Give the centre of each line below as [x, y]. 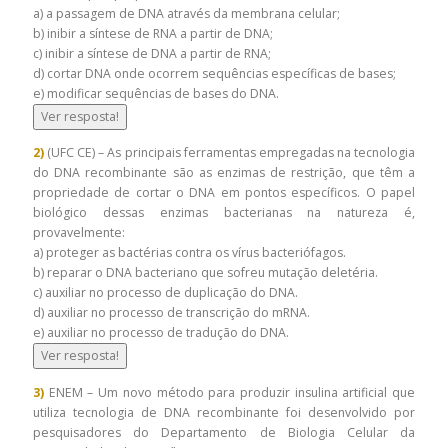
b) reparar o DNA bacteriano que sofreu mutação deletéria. [207, 273]
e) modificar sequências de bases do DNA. [156, 94]
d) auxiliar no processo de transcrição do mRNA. [173, 313]
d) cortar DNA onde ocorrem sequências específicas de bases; [214, 74]
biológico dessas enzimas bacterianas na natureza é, [224, 213]
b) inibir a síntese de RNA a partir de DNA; [153, 34]
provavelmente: [80, 233]
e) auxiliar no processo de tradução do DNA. [161, 333]
